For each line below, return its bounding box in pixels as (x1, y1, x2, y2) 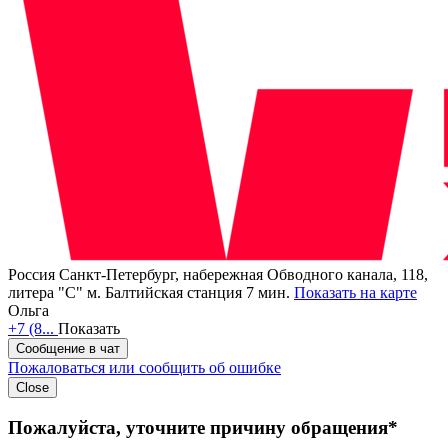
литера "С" (8, 284, 83, 302)
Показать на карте (294, 284, 417, 302)
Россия (8, 266, 55, 284)
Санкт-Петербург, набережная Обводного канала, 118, (59, 266, 428, 284)
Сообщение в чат (16, 341, 120, 357)
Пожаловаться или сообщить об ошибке (8, 359, 281, 377)
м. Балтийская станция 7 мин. (87, 284, 294, 302)
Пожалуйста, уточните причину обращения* (8, 416, 398, 438)
